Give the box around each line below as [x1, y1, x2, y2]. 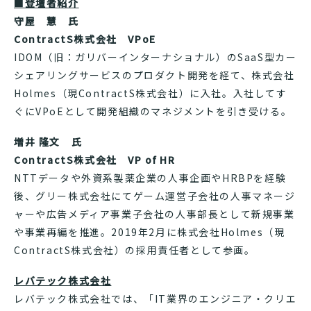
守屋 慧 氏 [14, 14, 79, 28]
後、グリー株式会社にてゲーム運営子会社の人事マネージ [14, 189, 296, 203]
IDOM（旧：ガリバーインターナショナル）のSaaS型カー [14, 50, 297, 65]
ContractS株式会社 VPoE [14, 32, 156, 47]
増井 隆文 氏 [14, 135, 83, 149]
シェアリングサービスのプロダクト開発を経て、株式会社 [14, 68, 295, 83]
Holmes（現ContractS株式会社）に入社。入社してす [14, 86, 287, 101]
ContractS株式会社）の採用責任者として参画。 [14, 243, 255, 258]
